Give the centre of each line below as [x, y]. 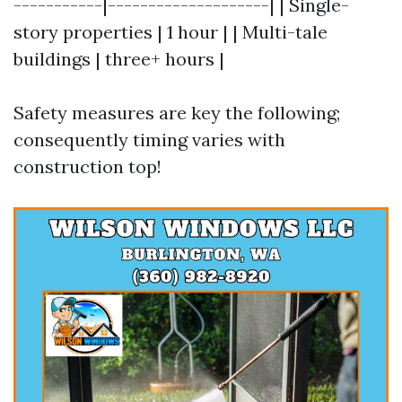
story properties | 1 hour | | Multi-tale [170, 32]
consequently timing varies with [149, 140]
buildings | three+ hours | [119, 59]
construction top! [87, 166]
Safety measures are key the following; [177, 113]
